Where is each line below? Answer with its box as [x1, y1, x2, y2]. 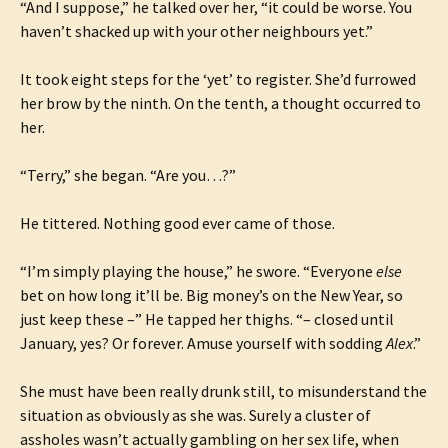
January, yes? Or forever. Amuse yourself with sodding [20, 333, 386, 353]
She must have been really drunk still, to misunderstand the [20, 381, 427, 401]
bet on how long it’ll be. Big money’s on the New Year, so [20, 285, 403, 305]
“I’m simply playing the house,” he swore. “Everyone [20, 261, 376, 281]
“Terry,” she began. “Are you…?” [20, 165, 236, 185]
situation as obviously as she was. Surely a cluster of [20, 405, 371, 425]
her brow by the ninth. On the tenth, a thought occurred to [20, 93, 421, 113]
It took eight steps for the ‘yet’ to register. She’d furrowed [20, 69, 416, 89]
